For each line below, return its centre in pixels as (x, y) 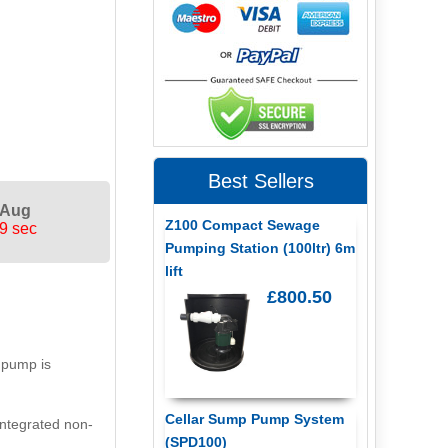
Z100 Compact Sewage (242, 224)
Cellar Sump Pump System (254, 419)
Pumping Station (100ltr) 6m (259, 247)
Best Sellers (260, 180)
